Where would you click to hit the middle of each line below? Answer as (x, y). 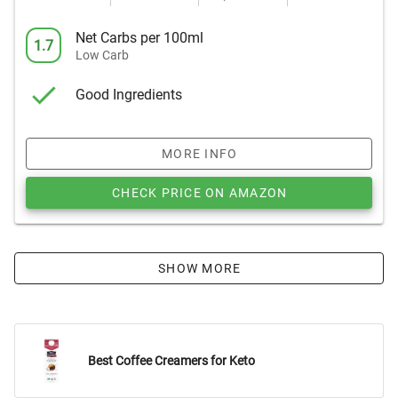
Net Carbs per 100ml (139, 37)
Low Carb (102, 55)
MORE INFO (200, 154)
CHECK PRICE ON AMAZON (200, 193)
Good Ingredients (129, 94)
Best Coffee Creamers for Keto (171, 361)
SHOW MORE (200, 268)
